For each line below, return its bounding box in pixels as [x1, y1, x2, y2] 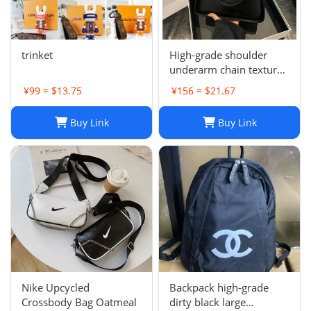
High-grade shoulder [169, 47, 267, 62]
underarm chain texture [169, 62, 283, 76]
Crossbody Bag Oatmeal [22, 295, 137, 310]
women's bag [169, 76, 233, 91]
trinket [22, 47, 53, 62]
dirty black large [169, 295, 246, 310]
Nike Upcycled [22, 280, 90, 295]
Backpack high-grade [169, 280, 269, 295]
